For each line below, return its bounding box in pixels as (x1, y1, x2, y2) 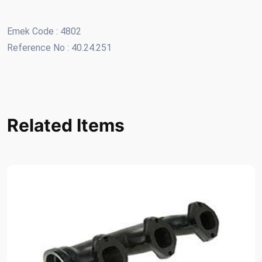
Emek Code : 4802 (7, 26, 81, 37)
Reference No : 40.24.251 (7, 42, 112, 54)
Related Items (7, 115, 125, 136)
